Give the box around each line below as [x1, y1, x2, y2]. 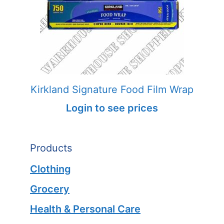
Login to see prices [66, 101, 158, 114]
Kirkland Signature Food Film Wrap [30, 83, 193, 95]
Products [30, 141, 72, 154]
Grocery [30, 182, 69, 195]
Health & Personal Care [30, 202, 140, 215]
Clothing [30, 162, 71, 175]
